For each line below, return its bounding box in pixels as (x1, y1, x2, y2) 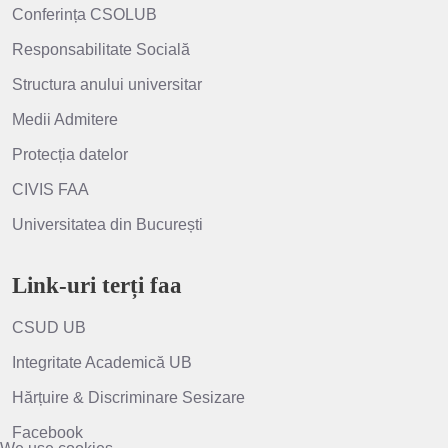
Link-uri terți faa (12, 271, 182, 298)
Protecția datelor (12, 145, 128, 163)
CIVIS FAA (12, 180, 89, 198)
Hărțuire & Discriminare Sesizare (12, 389, 245, 406)
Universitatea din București (12, 215, 203, 233)
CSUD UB (12, 319, 86, 336)
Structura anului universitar (12, 75, 202, 93)
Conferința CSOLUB (12, 5, 157, 23)
